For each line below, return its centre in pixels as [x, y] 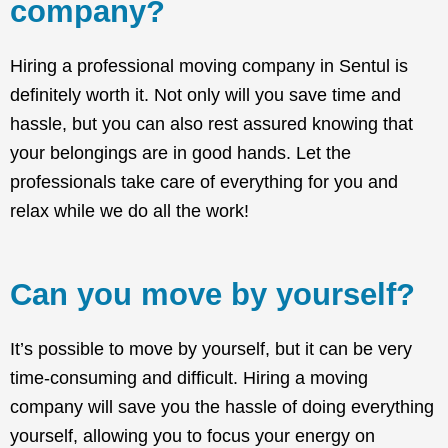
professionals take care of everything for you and [204, 182]
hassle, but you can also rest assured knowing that [211, 124]
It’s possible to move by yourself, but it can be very [211, 349]
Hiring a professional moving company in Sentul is [209, 66]
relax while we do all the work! [129, 211]
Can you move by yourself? [212, 295]
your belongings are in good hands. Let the [180, 153]
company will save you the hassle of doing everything [222, 407]
